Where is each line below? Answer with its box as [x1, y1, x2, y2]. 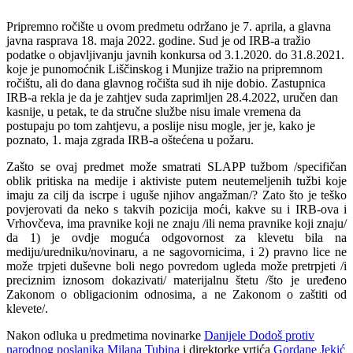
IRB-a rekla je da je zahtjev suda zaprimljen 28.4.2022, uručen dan [6, 91, 338, 105]
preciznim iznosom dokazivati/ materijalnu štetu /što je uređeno [6, 273, 347, 288]
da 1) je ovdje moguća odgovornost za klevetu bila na [6, 231, 347, 245]
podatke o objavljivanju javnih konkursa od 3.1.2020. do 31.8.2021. [6, 48, 344, 62]
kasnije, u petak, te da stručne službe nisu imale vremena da [6, 105, 301, 119]
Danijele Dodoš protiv [204, 329, 314, 343]
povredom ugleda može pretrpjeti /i [168, 259, 347, 273]
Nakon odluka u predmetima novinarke [6, 329, 204, 343]
